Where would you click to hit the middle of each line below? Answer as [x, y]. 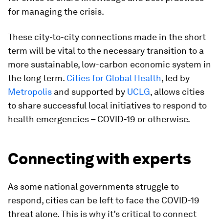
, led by [175, 78]
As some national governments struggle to [93, 187]
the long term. [37, 78]
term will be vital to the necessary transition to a [106, 51]
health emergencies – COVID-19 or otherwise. [99, 119]
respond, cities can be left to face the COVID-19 [104, 200]
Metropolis [30, 92]
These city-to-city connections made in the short [107, 37]
